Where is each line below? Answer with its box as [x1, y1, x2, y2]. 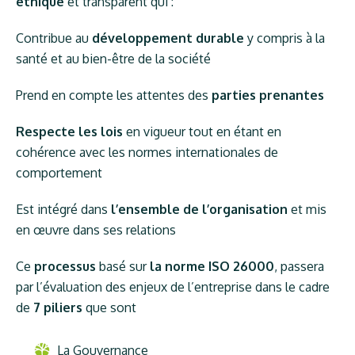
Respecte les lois [16, 124, 124, 139]
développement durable [92, 30, 245, 46]
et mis [288, 201, 327, 217]
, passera [274, 258, 325, 274]
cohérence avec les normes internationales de [16, 144, 279, 160]
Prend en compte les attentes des [16, 87, 212, 103]
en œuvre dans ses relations [16, 222, 177, 238]
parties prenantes [212, 87, 325, 103]
